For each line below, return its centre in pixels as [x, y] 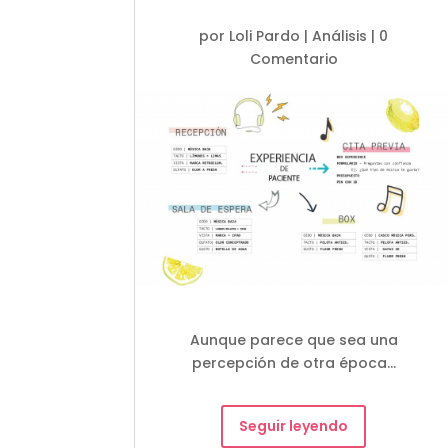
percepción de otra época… [293, 362]
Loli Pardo [265, 35]
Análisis [340, 35]
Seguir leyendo [294, 425]
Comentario [293, 58]
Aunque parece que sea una [293, 339]
